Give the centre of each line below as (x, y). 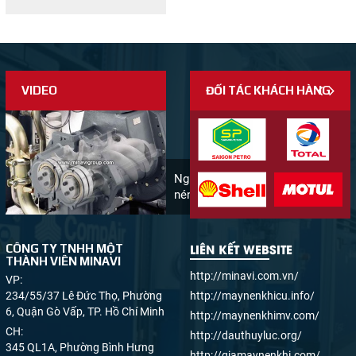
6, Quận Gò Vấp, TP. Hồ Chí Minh (85, 312)
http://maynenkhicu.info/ (252, 296)
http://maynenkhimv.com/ (255, 316)
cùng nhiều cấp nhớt (69, 9)
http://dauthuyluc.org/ (246, 336)
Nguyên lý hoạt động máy (241, 179)
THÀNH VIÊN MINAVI (63, 261)
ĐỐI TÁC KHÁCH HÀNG (268, 90)
